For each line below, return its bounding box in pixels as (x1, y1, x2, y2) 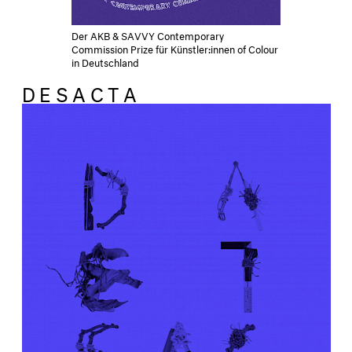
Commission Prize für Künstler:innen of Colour (71, 39, 278, 56)
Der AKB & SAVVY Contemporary (71, 26, 224, 42)
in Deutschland (71, 53, 139, 69)
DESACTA (21, 76, 330, 107)
